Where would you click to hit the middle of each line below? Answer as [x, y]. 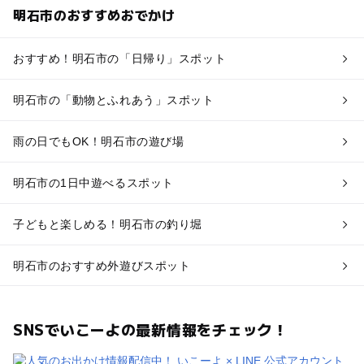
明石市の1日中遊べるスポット [93, 182]
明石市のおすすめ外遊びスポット [102, 265]
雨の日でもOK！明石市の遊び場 [98, 141]
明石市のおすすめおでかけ [94, 14]
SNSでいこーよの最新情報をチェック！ [150, 329]
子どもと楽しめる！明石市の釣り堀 [107, 224]
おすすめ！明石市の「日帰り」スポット [119, 58]
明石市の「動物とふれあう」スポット [113, 100]
